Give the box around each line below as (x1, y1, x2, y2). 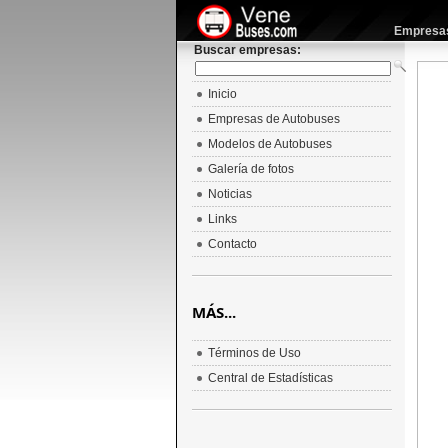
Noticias (207, 187, 252, 201)
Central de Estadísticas (207, 371, 333, 385)
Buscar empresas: (193, 43, 301, 57)
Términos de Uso (207, 346, 301, 360)
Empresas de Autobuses (207, 112, 340, 126)
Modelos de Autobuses (207, 137, 332, 151)
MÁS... (191, 302, 236, 322)
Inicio (207, 87, 237, 101)
